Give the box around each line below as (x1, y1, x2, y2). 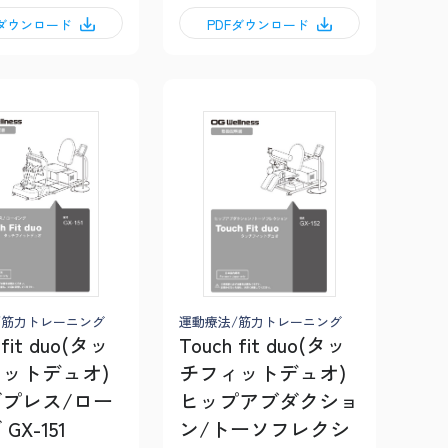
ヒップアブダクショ (179, 386, 359, 416)
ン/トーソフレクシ (179, 414, 350, 444)
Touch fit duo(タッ (179, 330, 346, 360)
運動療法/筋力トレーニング (179, 312, 342, 332)
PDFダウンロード (206, 14, 309, 34)
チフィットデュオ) (179, 358, 347, 388)
